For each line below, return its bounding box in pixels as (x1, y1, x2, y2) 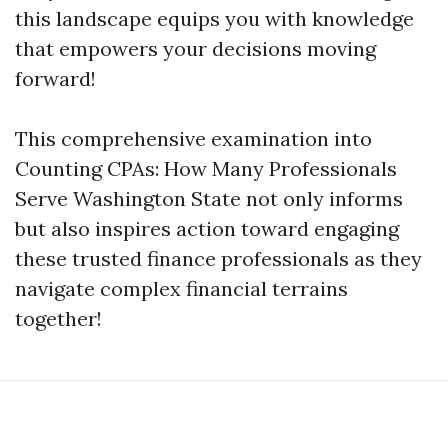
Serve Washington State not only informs (15, 186, 403, 211)
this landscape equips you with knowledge (15, 6, 414, 31)
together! (15, 306, 102, 331)
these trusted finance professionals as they (15, 246, 422, 271)
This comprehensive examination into (15, 126, 372, 151)
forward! (15, 66, 96, 91)
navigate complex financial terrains (15, 276, 348, 301)
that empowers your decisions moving (15, 36, 376, 61)
